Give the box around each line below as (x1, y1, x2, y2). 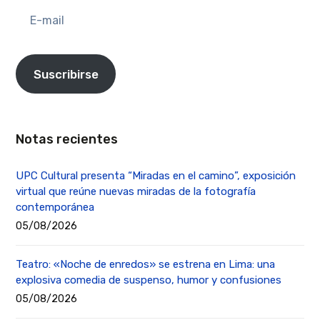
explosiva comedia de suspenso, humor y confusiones (16, 274, 282, 287)
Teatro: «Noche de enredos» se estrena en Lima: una (16, 258, 276, 271)
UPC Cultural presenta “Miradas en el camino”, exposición (16, 169, 296, 183)
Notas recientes (16, 131, 119, 148)
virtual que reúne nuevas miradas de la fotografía (16, 185, 256, 199)
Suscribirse (33, 66, 99, 81)
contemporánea (16, 201, 95, 214)
